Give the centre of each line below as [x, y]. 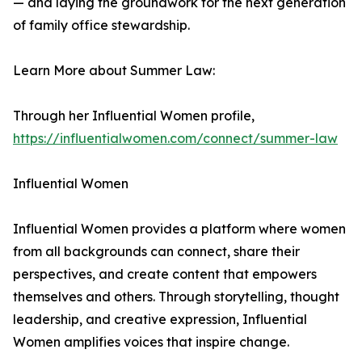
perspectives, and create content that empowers [165, 274]
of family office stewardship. [101, 25]
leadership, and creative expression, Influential [160, 319]
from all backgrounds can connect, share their [156, 251]
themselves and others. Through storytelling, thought [176, 297]
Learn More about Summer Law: [114, 70]
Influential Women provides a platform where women [179, 229]
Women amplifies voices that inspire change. [151, 342]
